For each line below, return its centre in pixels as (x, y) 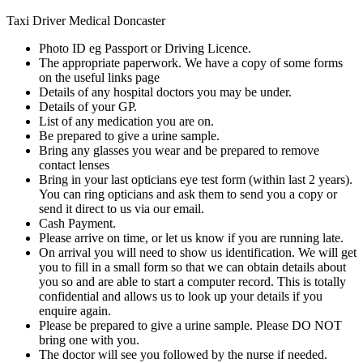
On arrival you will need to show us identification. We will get (198, 252)
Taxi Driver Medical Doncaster (86, 20)
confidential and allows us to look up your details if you (181, 296)
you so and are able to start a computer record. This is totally (192, 281)
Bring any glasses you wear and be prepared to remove (179, 150)
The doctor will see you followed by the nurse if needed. (183, 354)
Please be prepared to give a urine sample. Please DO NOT (190, 325)
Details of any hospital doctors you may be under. (165, 92)
